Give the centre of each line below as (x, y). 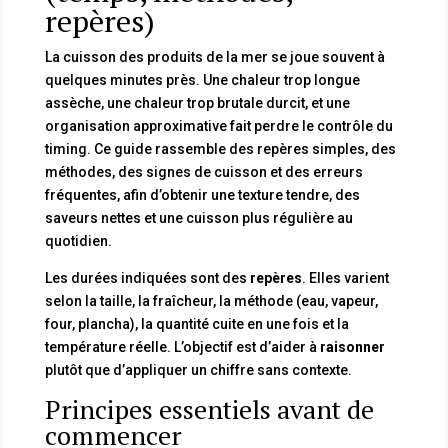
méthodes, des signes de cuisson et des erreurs (203, 171)
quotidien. (78, 240)
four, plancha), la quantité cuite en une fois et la (196, 323)
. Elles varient (345, 277)
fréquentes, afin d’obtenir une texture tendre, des (202, 194)
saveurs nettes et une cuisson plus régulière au (198, 217)
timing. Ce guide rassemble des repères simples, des (220, 148)
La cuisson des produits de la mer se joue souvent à (214, 56)
